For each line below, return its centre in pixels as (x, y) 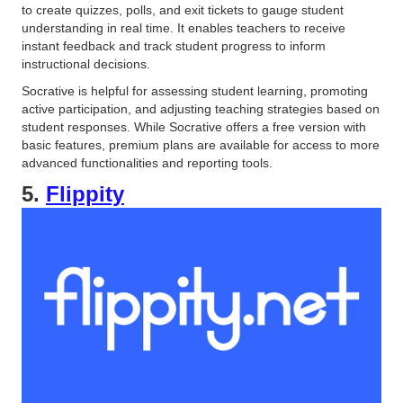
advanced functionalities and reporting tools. (147, 162)
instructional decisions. (86, 63)
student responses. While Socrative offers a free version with (194, 126)
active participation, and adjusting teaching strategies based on (201, 108)
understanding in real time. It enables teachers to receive (184, 27)
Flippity (85, 193)
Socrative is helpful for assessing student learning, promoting (195, 90)
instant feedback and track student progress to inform (174, 45)
